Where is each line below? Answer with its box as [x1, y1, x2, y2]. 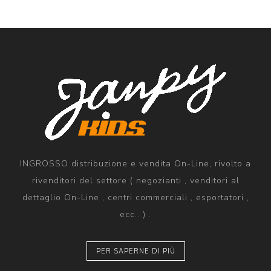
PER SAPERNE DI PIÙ [96, 247, 175, 256]
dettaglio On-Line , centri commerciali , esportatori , [22, 192, 249, 204]
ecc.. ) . [120, 209, 151, 221]
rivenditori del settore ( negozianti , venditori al [31, 175, 240, 187]
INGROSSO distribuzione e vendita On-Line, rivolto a [20, 158, 251, 170]
